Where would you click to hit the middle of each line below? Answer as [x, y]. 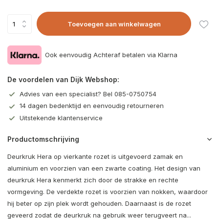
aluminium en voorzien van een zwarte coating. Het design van [104, 168]
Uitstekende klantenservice [61, 118]
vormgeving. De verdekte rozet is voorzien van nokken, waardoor [108, 192]
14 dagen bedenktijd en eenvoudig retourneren [92, 106]
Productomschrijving [43, 139]
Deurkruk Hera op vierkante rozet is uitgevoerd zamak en [95, 157]
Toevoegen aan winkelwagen [114, 24]
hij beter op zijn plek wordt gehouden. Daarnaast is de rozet [99, 204]
